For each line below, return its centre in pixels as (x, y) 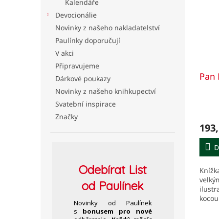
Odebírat (102, 170)
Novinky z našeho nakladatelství (108, 28)
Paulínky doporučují (88, 40)
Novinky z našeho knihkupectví (106, 91)
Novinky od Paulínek (113, 203)
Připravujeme (77, 66)
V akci (65, 53)
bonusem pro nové (117, 211)
